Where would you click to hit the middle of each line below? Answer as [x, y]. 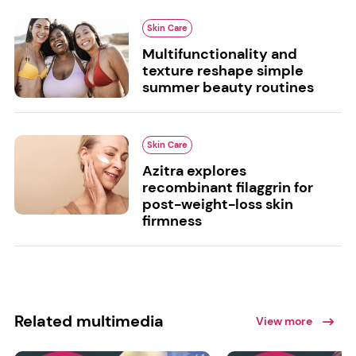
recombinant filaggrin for [227, 188]
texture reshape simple [222, 71]
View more [284, 321]
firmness [172, 221]
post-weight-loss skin [217, 205]
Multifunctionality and [219, 54]
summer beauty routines [228, 88]
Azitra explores [194, 171]
